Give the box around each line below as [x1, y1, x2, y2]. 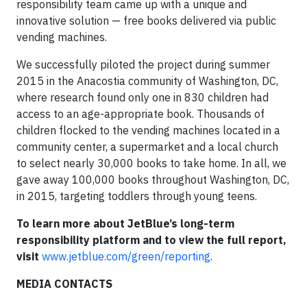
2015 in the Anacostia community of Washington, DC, [16, 73, 278, 88]
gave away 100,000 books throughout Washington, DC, [16, 172, 289, 186]
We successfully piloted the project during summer [16, 57, 270, 71]
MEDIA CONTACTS [16, 276, 112, 291]
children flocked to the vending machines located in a [16, 123, 280, 137]
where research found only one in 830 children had [16, 90, 269, 104]
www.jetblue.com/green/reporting [42, 249, 210, 263]
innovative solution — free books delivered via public [16, 13, 276, 27]
